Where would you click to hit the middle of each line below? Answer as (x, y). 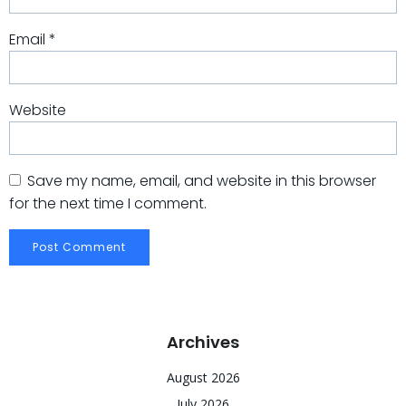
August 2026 (203, 377)
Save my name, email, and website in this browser (202, 181)
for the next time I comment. (108, 203)
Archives (203, 342)
